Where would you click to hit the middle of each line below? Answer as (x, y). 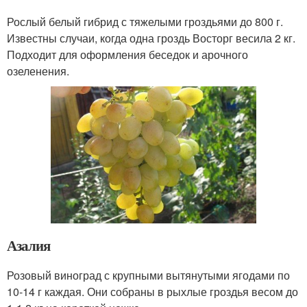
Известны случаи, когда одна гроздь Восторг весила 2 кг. (151, 38)
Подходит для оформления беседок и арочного (127, 55)
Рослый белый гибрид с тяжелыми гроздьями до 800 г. (145, 22)
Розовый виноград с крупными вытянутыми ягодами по (148, 275)
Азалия (28, 245)
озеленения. (38, 71)
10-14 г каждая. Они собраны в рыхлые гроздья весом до (152, 291)
